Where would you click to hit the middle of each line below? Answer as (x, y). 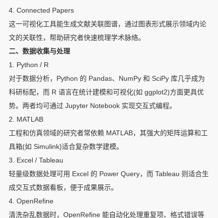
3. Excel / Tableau (36, 160)
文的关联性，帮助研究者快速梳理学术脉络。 (77, 38)
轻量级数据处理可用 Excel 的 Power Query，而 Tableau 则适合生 (109, 174)
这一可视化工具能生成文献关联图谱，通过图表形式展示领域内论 (107, 24)
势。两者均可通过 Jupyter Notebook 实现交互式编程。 (92, 106)
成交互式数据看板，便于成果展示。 (63, 188)
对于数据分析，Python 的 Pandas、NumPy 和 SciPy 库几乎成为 (107, 79)
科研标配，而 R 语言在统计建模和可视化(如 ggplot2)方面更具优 (106, 92)
